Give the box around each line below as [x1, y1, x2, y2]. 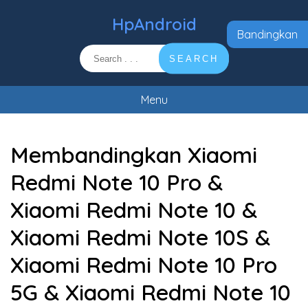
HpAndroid [111, 14, 197, 34]
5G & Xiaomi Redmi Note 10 [10, 278, 291, 306]
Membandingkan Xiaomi [10, 141, 257, 168]
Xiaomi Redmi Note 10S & [10, 223, 270, 251]
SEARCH [168, 53, 219, 64]
